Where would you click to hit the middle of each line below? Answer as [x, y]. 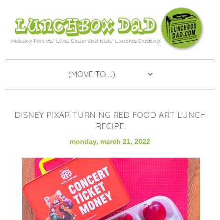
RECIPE [110, 126]
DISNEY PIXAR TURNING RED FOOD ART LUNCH [110, 114]
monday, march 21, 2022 [110, 141]
